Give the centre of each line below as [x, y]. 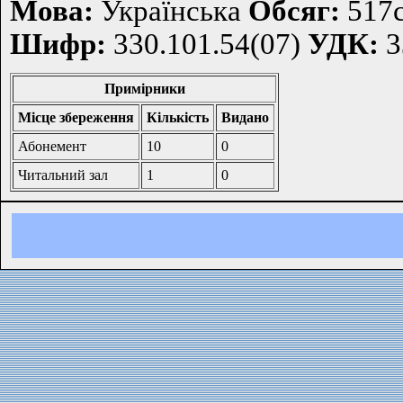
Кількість [178, 118]
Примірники [144, 89]
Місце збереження [76, 118]
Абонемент [52, 147]
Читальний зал [63, 175]
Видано [245, 118]
